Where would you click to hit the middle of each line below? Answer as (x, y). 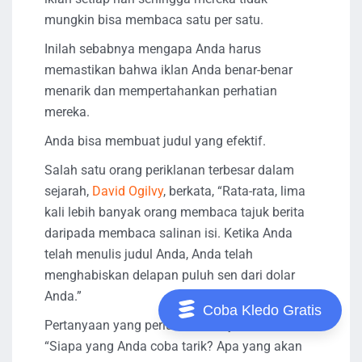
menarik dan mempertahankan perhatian (161, 91)
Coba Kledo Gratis (262, 311)
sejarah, (68, 192)
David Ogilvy (128, 192)
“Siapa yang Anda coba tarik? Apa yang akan (173, 347)
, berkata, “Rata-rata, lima (234, 192)
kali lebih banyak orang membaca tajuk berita (175, 213)
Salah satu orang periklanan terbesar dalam (169, 170)
